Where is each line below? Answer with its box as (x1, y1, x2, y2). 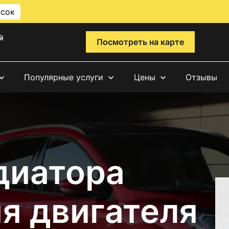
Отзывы (185, 72, 217, 82)
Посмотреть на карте (96, 37, 184, 48)
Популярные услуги (24, 72, 104, 82)
